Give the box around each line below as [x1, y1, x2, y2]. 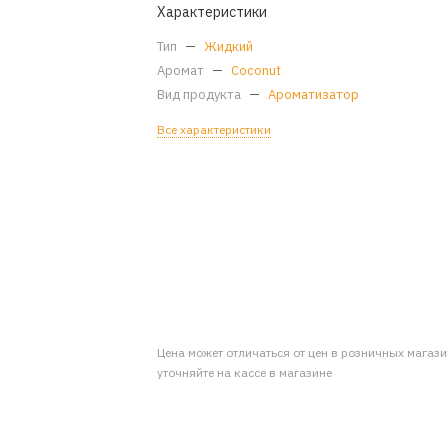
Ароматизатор [268, 86, 360, 103]
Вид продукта [157, 86, 245, 103]
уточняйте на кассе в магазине [157, 364, 333, 380]
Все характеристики [157, 122, 272, 137]
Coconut [231, 62, 282, 79]
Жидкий [204, 38, 254, 55]
